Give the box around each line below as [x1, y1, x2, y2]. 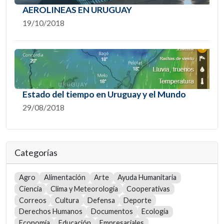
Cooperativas [126, 184, 170, 193]
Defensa [87, 195, 115, 204]
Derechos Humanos [18, 207, 82, 216]
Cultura [54, 195, 79, 204]
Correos [18, 195, 46, 204]
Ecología [141, 207, 169, 216]
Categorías [14, 147, 57, 158]
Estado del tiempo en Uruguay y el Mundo [22, 89, 186, 100]
